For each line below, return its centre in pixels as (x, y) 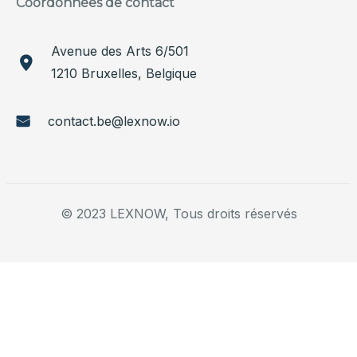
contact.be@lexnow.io (114, 121)
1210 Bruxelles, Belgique (124, 73)
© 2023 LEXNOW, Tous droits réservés (178, 214)
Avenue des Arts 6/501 (120, 51)
